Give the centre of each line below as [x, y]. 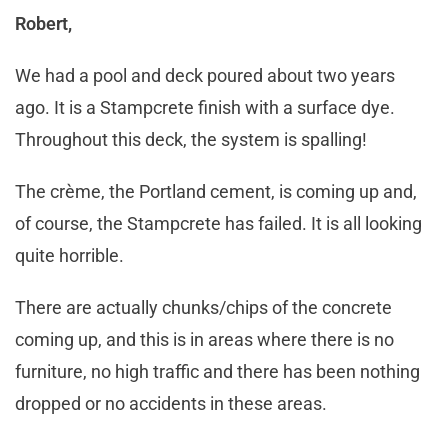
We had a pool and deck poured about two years [205, 76]
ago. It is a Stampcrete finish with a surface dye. [205, 108]
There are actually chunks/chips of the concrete [203, 308]
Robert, [43, 24]
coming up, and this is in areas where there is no [204, 340]
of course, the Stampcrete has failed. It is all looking [218, 224]
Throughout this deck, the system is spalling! [193, 140]
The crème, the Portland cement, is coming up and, [216, 192]
